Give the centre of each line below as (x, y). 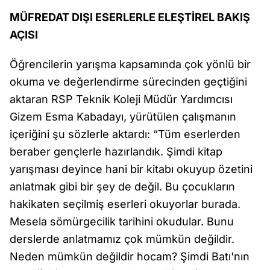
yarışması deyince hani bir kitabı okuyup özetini (131, 169)
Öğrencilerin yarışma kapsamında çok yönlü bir (130, 64)
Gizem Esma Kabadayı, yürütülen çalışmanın (123, 117)
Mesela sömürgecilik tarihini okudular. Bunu (122, 221)
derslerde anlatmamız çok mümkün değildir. (122, 239)
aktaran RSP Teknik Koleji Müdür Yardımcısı (121, 99)
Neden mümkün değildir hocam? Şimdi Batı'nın (130, 256)
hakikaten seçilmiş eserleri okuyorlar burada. (125, 204)
